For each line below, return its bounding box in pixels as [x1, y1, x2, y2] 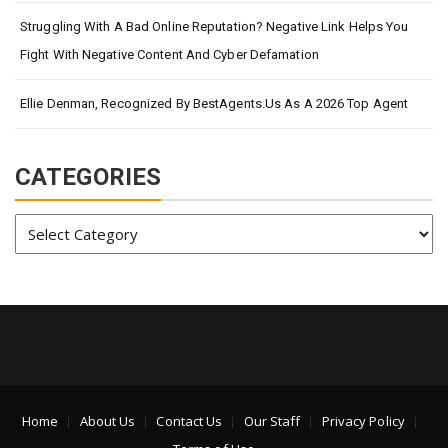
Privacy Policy [321, 412, 405, 431]
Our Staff [243, 412, 301, 431]
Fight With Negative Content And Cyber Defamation [20, 47, 319, 63]
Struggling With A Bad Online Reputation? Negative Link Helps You [20, 19, 409, 35]
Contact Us [156, 412, 223, 431]
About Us [79, 412, 136, 431]
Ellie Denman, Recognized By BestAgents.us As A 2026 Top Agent [20, 96, 409, 112]
